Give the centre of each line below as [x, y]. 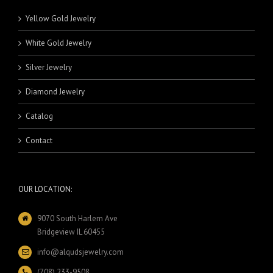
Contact [39, 140]
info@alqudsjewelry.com [81, 252]
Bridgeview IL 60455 [71, 232]
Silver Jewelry [49, 67]
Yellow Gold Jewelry [61, 18]
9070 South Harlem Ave [78, 218]
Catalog [39, 116]
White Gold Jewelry [58, 43]
